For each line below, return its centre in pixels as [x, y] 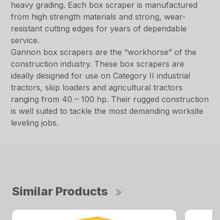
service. [25, 41]
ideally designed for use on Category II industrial [101, 76]
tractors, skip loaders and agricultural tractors [97, 88]
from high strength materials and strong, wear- [98, 17]
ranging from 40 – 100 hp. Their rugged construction [110, 99]
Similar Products [60, 192]
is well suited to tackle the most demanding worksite [107, 111]
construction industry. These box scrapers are [98, 64]
